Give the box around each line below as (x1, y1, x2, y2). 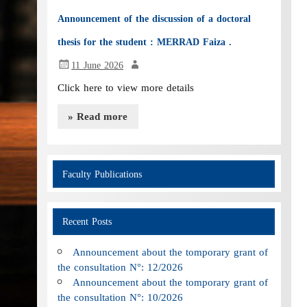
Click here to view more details (58, 78, 195, 98)
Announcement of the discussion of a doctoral (58, 10, 251, 29)
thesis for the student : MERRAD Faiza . (58, 33, 232, 52)
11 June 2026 (71, 56, 124, 75)
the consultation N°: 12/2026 (58, 257, 184, 277)
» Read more (68, 106, 128, 126)
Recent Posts (62, 212, 112, 230)
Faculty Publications (62, 164, 142, 183)
